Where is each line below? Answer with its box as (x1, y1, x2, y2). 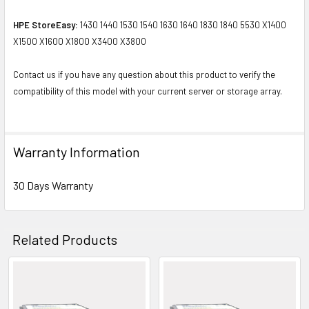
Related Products (12, 230, 117, 248)
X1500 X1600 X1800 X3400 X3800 (13, 35, 146, 47)
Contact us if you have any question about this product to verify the (13, 68, 275, 80)
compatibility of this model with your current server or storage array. (13, 85, 282, 97)
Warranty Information (13, 143, 140, 160)
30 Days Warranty (13, 178, 93, 192)
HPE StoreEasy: (13, 19, 78, 30)
